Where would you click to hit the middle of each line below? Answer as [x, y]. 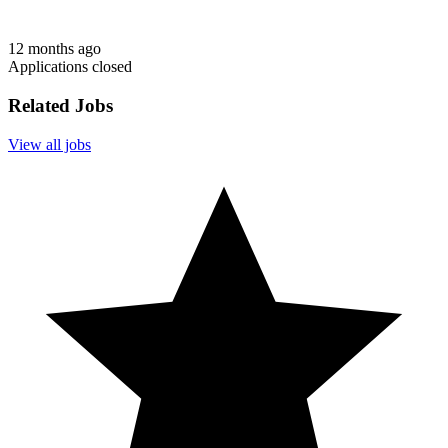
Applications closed [70, 67]
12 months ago [54, 49]
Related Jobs [60, 106]
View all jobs [49, 144]
